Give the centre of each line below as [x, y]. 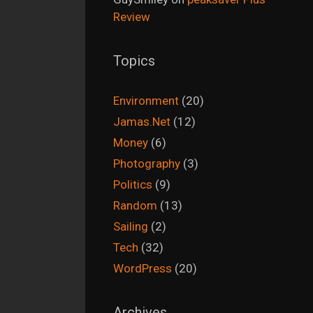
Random [135, 206]
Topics [134, 61]
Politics [133, 185]
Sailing [131, 227]
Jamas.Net [142, 122]
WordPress [143, 269]
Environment [146, 101]
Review [132, 17]
